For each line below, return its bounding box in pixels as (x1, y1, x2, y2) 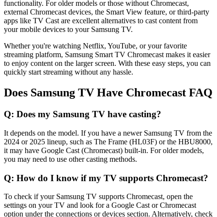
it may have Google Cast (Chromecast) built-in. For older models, (4, 146, 204, 155)
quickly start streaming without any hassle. (4, 68, 133, 77)
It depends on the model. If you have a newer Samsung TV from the (4, 128, 212, 137)
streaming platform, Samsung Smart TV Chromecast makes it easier (4, 50, 210, 59)
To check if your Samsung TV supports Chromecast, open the (4, 192, 193, 201)
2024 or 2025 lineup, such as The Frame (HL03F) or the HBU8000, (4, 137, 213, 146)
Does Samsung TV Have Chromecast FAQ (4, 86, 213, 99)
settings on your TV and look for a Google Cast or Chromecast (4, 201, 196, 210)
